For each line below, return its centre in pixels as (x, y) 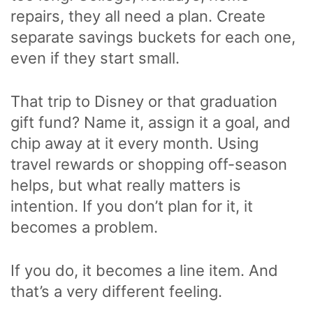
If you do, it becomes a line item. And (144, 271)
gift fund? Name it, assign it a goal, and (151, 123)
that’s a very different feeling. (116, 292)
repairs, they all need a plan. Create (138, 16)
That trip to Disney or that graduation (144, 102)
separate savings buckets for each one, (153, 37)
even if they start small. (97, 58)
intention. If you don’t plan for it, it (132, 206)
